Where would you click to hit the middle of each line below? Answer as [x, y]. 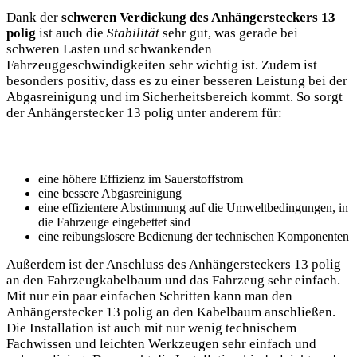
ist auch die [71, 33]
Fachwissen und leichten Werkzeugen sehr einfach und [161, 344]
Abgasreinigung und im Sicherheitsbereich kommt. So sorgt [175, 97]
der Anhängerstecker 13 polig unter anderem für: [144, 113]
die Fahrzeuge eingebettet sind [114, 222]
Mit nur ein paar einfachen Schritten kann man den [149, 296]
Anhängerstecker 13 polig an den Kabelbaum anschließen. [171, 312]
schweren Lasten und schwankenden [109, 49]
